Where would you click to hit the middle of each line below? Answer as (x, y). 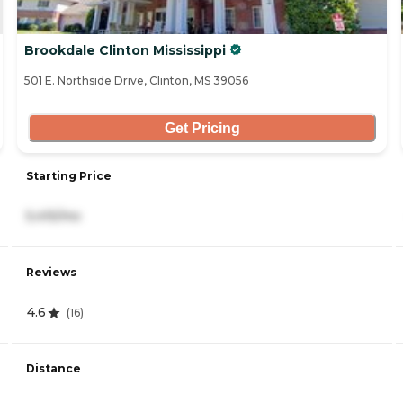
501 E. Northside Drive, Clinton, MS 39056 (136, 81)
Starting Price (69, 176)
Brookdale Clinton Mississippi (125, 51)
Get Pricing (202, 128)
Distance (54, 369)
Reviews (51, 273)
